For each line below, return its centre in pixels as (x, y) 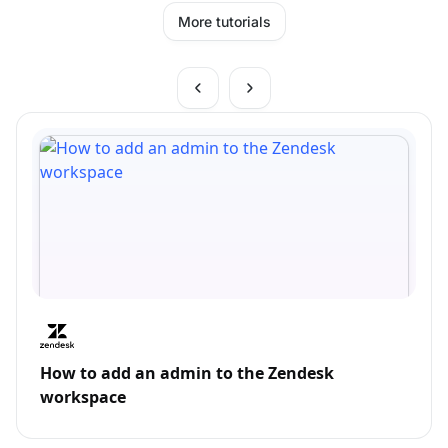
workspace (83, 396)
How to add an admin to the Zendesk (187, 372)
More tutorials (224, 21)
